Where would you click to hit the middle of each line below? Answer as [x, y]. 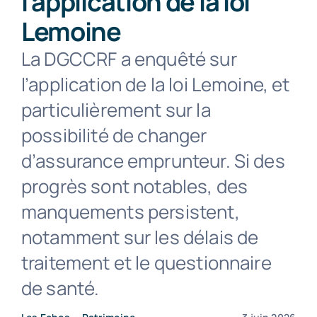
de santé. [60, 288]
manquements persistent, [130, 212]
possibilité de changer [114, 135]
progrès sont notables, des [134, 186]
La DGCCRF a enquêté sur [129, 59]
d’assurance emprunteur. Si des [153, 161]
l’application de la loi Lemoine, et [155, 84]
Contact [158, 39]
